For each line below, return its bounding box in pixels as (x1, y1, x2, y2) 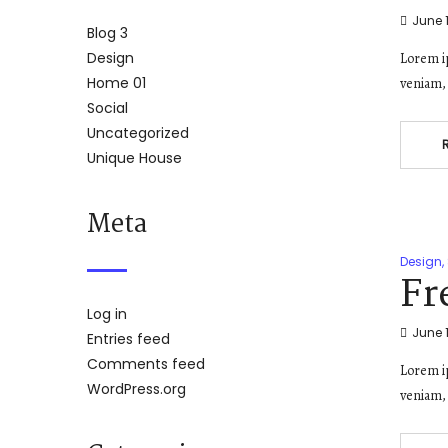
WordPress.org (87, 379, 186, 400)
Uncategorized (87, 123, 189, 144)
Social (87, 98, 128, 119)
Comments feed (87, 354, 205, 375)
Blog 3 (87, 23, 128, 44)
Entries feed (87, 329, 170, 350)
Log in (87, 304, 127, 325)
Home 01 (87, 73, 146, 94)
